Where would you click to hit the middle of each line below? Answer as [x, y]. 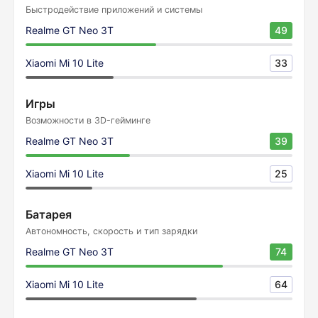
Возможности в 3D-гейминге [88, 120]
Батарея [49, 214]
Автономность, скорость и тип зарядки [111, 231]
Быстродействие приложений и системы [114, 10]
